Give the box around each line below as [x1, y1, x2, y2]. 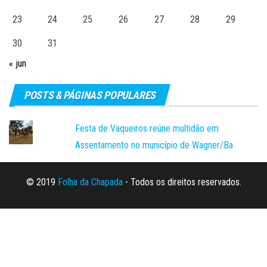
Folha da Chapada [57, 176, 123, 188]
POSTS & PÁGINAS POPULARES [24, 88, 156, 101]
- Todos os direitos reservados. [122, 176, 241, 188]
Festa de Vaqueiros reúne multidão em [75, 122, 219, 134]
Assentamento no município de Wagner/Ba [75, 139, 234, 151]
